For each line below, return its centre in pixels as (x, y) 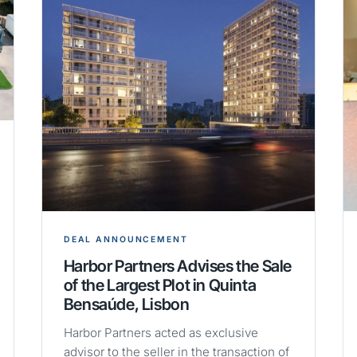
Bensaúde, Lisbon (126, 304)
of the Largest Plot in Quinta (160, 285)
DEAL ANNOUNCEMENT (126, 240)
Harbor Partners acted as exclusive (161, 333)
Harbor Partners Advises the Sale (177, 266)
